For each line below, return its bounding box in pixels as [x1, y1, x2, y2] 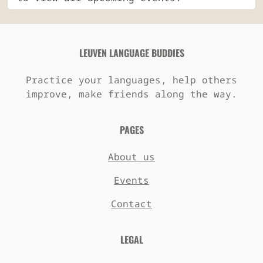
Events [114, 173, 149, 187]
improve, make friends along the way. [26, 87, 237, 100]
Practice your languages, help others [26, 73, 237, 86]
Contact [111, 197, 152, 210]
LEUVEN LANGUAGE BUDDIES [79, 45, 184, 60]
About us [108, 150, 155, 163]
